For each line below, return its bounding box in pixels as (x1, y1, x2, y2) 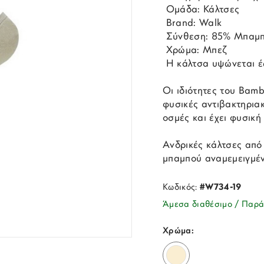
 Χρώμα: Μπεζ (163, 45, 227, 55)
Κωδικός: (163, 183, 200, 192)
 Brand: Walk (163, 18, 222, 28)
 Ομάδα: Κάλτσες (163, 5, 240, 15)
